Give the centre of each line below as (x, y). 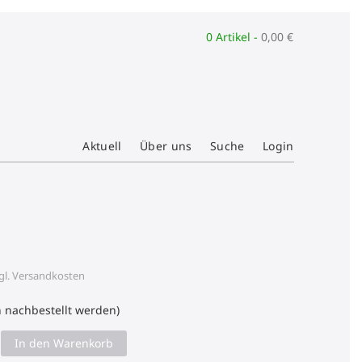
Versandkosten (49, 276)
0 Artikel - (234, 37)
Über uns (166, 146)
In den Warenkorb (64, 343)
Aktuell (102, 146)
